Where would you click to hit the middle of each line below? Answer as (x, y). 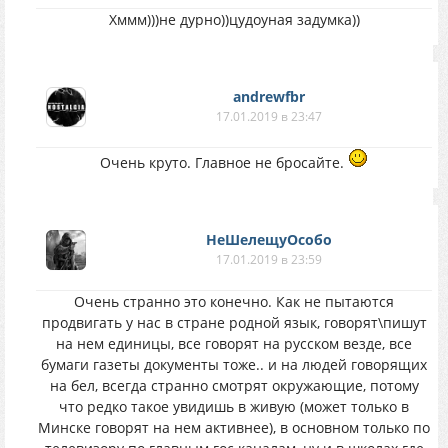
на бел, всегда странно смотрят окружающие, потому (234, 385)
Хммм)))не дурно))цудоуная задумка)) (234, 19)
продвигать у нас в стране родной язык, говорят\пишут (234, 322)
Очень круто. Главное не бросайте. (224, 162)
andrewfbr (269, 96)
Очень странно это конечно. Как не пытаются (234, 301)
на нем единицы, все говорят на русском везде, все (234, 343)
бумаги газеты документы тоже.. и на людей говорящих (234, 364)
